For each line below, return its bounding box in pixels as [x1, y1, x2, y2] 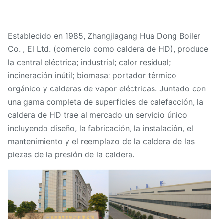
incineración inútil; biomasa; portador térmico [8, 70, 176, 80]
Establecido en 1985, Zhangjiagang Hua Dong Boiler [8, 30, 200, 41]
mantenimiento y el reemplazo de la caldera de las [8, 136, 195, 146]
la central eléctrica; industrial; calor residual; [8, 57, 171, 67]
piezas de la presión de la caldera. [8, 149, 134, 159]
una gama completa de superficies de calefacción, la [8, 96, 203, 107]
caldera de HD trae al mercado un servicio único [8, 109, 187, 120]
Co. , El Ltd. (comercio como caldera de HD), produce [8, 44, 208, 54]
